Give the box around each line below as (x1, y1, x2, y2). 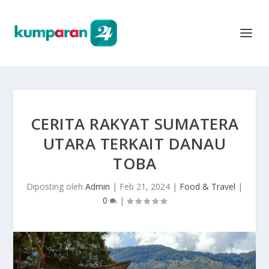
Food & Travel (180, 181, 235, 192)
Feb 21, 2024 (119, 181, 170, 192)
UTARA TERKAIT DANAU (43, 133, 226, 154)
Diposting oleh (26, 181, 85, 192)
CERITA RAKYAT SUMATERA (30, 113, 239, 134)
